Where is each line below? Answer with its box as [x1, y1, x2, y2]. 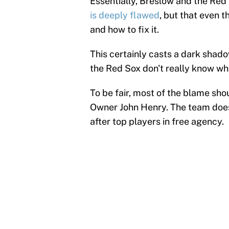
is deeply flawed [90, 10, 159, 21]
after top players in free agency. [90, 116, 224, 127]
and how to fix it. [90, 24, 159, 35]
